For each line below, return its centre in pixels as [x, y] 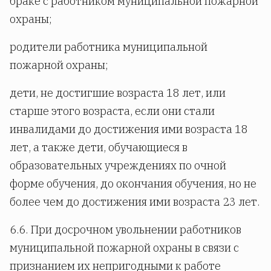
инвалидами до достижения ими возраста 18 [129, 129]
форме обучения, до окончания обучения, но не [133, 184]
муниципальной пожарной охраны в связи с [124, 248]
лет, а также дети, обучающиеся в [99, 148]
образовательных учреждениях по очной [118, 166]
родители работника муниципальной [109, 47]
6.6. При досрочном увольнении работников [126, 230]
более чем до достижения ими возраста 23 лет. [135, 202]
